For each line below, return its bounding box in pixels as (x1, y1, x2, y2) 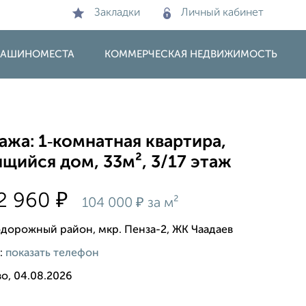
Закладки (94, 8, 140, 18)
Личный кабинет (181, 8, 264, 18)
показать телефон (5, 247, 100, 259)
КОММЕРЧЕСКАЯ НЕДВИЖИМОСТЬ (105, 49, 277, 59)
